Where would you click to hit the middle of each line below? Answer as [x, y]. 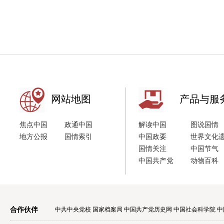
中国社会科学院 [194, 209]
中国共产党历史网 [148, 209]
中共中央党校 [73, 209]
